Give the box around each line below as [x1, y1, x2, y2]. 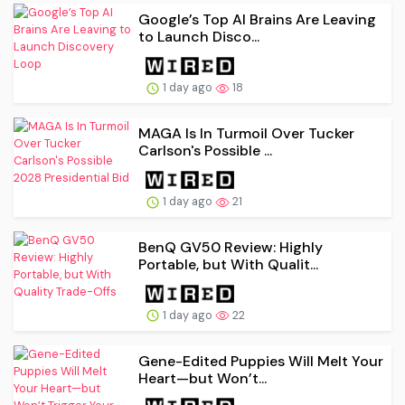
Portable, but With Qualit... [138, 254, 318, 274]
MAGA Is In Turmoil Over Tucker [138, 123, 354, 143]
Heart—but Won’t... [138, 368, 267, 388]
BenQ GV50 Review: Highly [138, 237, 323, 257]
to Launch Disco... [138, 27, 259, 47]
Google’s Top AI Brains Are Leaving [138, 10, 376, 30]
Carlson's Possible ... [138, 140, 272, 160]
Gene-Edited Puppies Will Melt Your [138, 351, 383, 371]
